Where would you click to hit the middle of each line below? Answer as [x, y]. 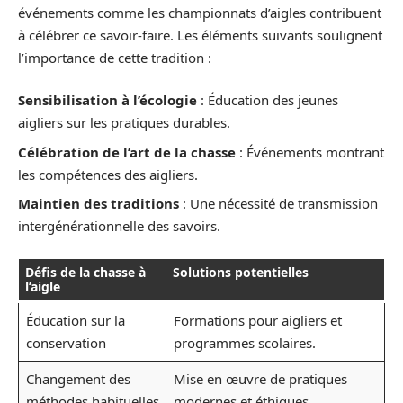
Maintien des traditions [99, 204]
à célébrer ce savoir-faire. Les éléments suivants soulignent [200, 35]
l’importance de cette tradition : [115, 57]
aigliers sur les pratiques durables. [124, 123]
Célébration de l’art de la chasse [127, 152]
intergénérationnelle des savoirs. [119, 226]
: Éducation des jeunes [268, 100]
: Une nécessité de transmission [278, 204]
